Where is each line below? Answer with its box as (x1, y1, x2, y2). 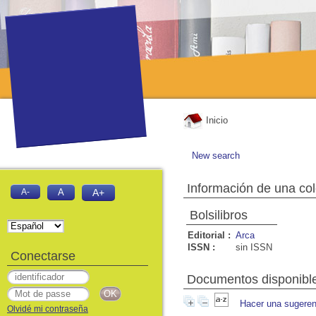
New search (192, 150, 240, 161)
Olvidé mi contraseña (7, 304, 88, 314)
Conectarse (11, 249, 75, 263)
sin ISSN (236, 242, 272, 253)
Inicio (203, 115, 228, 126)
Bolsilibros (190, 208, 248, 222)
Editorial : (188, 230, 231, 241)
